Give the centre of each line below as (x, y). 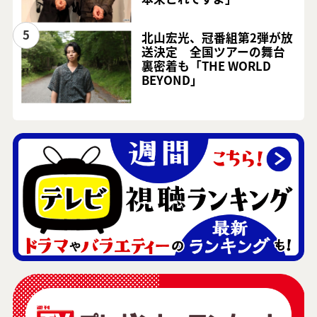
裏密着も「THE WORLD (207, 66)
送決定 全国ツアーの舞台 (214, 52)
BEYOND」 (172, 80)
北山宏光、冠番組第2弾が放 (218, 38)
